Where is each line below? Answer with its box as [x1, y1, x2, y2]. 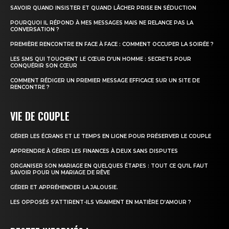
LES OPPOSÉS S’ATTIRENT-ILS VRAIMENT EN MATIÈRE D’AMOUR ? [10, 198, 191, 205]
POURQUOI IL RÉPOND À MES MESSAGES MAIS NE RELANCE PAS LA [10, 19, 193, 26]
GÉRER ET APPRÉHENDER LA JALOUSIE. [10, 184, 118, 191]
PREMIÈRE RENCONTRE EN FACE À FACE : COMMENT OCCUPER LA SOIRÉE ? [10, 40, 214, 48]
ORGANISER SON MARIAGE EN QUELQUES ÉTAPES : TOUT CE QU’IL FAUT [10, 162, 208, 169]
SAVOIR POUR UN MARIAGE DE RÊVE [10, 169, 110, 176]
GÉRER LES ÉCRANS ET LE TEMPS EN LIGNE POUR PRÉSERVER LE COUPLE [10, 132, 211, 140]
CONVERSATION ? [10, 26, 59, 33]
